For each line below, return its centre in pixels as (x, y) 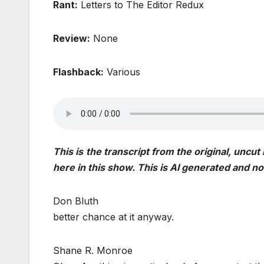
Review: (72, 39)
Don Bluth (76, 201)
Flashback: (78, 72)
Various (122, 72)
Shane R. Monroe (93, 251)
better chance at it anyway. (113, 217)
